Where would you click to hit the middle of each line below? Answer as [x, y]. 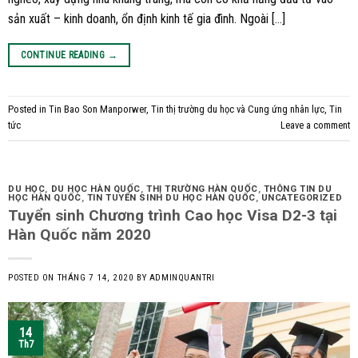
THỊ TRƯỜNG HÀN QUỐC [202, 189]
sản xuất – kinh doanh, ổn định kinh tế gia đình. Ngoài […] [147, 18]
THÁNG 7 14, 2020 [95, 278]
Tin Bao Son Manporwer [97, 109]
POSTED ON [33, 278]
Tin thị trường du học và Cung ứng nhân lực [238, 109]
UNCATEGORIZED [302, 197]
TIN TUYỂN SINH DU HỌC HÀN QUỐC [171, 197]
